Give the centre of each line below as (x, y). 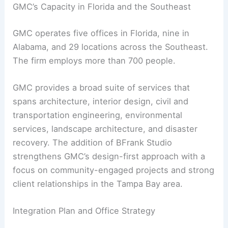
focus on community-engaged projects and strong (114, 170)
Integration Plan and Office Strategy (84, 211)
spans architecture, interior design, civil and (101, 101)
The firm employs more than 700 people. (94, 60)
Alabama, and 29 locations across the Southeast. (111, 47)
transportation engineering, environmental (98, 115)
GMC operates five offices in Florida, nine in (101, 33)
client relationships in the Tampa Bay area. (98, 183)
